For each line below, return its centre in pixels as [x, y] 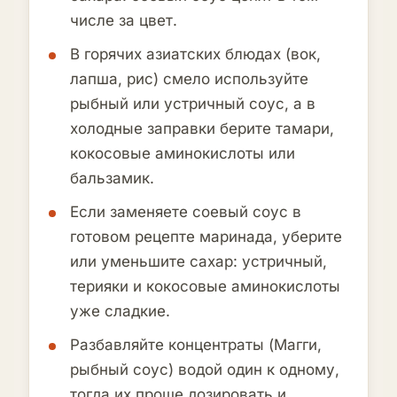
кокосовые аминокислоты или [183, 154]
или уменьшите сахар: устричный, [198, 262]
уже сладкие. [120, 311]
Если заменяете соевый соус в [186, 212]
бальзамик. [112, 179]
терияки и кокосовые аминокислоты [205, 287]
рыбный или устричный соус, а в [193, 104]
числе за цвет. [124, 21]
